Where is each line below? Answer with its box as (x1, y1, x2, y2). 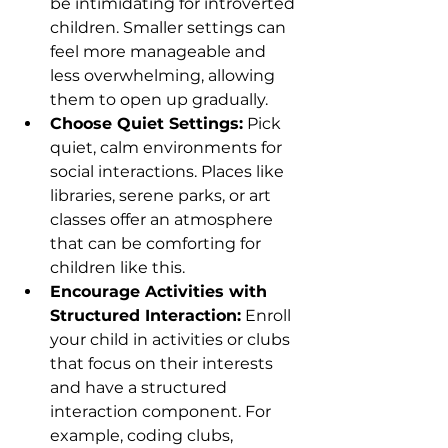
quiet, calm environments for (50, 138, 286, 158)
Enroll (241, 306, 295, 326)
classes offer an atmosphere (50, 210, 277, 230)
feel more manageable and (50, 42, 270, 62)
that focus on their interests (50, 354, 277, 374)
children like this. (50, 258, 185, 278)
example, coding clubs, (50, 426, 237, 446)
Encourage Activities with (50, 282, 272, 302)
